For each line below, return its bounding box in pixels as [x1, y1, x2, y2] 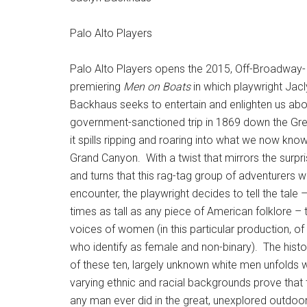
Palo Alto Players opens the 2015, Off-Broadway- [70, 62, 306, 75]
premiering [70, 80, 123, 93]
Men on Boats [123, 80, 193, 93]
